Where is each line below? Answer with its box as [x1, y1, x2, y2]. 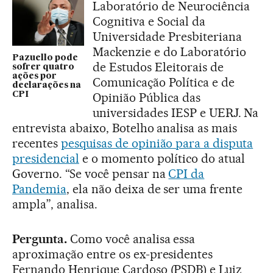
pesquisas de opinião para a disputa [60, 136, 253, 151]
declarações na [12, 80, 81, 90]
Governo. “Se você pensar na [12, 166, 169, 182]
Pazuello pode [12, 53, 78, 62]
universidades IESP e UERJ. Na [93, 105, 259, 121]
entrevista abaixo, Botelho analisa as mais [12, 121, 238, 136]
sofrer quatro [12, 62, 74, 71]
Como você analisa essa [66, 232, 196, 247]
